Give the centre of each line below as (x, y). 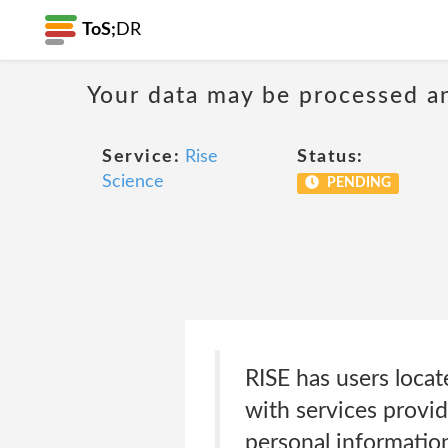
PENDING (357, 183)
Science (133, 182)
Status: (330, 157)
